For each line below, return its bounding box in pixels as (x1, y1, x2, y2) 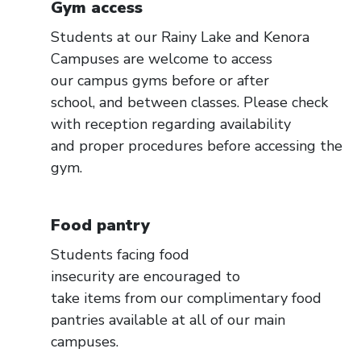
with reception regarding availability (51, 114, 291, 134)
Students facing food (51, 245, 189, 264)
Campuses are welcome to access (51, 49, 272, 68)
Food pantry (51, 214, 150, 236)
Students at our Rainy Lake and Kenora (51, 27, 309, 47)
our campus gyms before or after (51, 71, 269, 90)
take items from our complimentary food (51, 288, 322, 308)
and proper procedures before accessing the (51, 136, 342, 156)
